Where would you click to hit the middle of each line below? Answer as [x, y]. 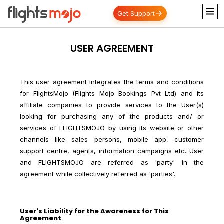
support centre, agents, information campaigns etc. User [112, 151]
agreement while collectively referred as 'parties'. [98, 174]
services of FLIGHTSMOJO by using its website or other [112, 128]
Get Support [136, 13]
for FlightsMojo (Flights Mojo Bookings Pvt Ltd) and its [112, 93]
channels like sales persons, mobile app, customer [112, 139]
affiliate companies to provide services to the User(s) [112, 105]
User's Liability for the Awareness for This [94, 211]
